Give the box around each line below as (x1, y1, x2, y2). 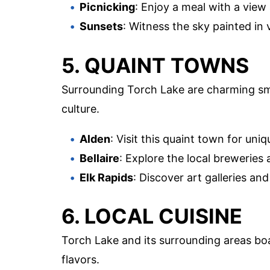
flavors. (61, 253, 99, 266)
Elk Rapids (80, 171, 133, 184)
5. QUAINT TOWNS (61, 52, 249, 78)
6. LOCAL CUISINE (61, 203, 242, 228)
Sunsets (80, 20, 123, 33)
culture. (61, 102, 99, 115)
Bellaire (80, 151, 119, 165)
